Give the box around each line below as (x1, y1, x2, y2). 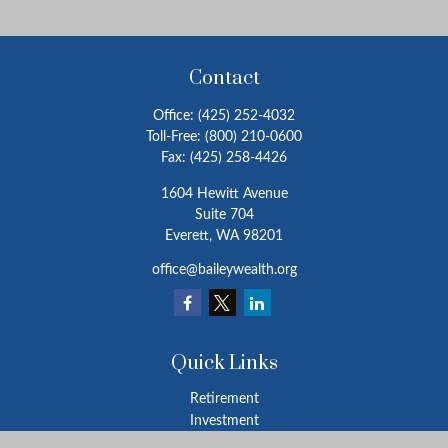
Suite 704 (194, 208, 254, 222)
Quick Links (170, 351, 278, 376)
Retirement (189, 392, 259, 406)
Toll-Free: (146, 130, 205, 144)
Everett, (165, 229, 212, 243)
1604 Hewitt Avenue (160, 187, 288, 201)
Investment (189, 414, 259, 428)
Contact (188, 66, 260, 91)
